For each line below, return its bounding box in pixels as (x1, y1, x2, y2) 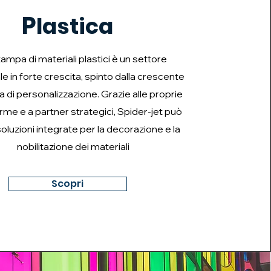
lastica (36, 11, 113, 42)
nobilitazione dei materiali (16, 140, 129, 152)
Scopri (51, 177, 84, 191)
